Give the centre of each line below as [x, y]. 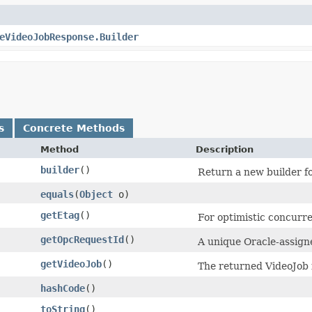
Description [225, 149]
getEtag [60, 215]
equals [57, 194]
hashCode [63, 288]
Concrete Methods [74, 128]
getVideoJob [71, 264]
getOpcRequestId [82, 239]
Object [96, 194]
